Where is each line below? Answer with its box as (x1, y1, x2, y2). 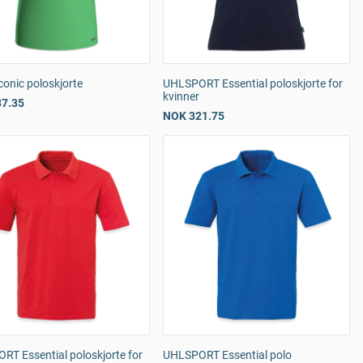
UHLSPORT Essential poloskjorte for (163, 77, 343, 90)
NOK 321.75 (163, 109, 224, 122)
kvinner (163, 90, 199, 103)
